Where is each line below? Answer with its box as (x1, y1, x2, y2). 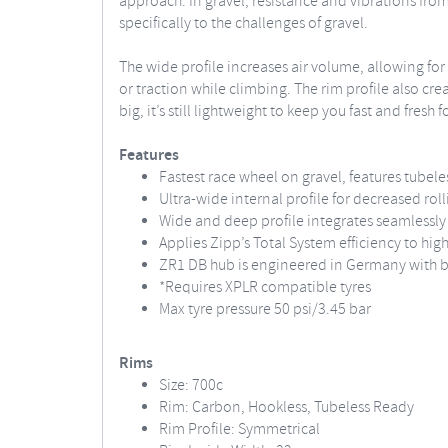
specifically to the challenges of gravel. (119, 13, 371, 34)
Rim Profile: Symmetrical (159, 419, 320, 440)
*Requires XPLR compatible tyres (159, 277, 371, 298)
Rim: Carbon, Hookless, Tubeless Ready (159, 397, 414, 418)
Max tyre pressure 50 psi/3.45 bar (159, 299, 371, 320)
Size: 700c (159, 375, 223, 396)
